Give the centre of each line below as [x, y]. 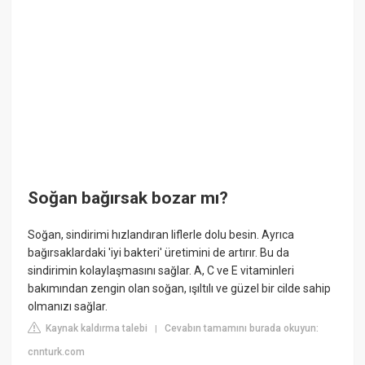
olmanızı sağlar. [68, 307]
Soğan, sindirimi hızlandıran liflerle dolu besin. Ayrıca [161, 235]
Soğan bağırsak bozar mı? [128, 198]
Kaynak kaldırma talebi [96, 329]
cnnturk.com [57, 352]
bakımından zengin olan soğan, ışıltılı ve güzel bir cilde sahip [180, 289]
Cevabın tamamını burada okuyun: [242, 329]
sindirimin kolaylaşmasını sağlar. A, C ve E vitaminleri [161, 271]
